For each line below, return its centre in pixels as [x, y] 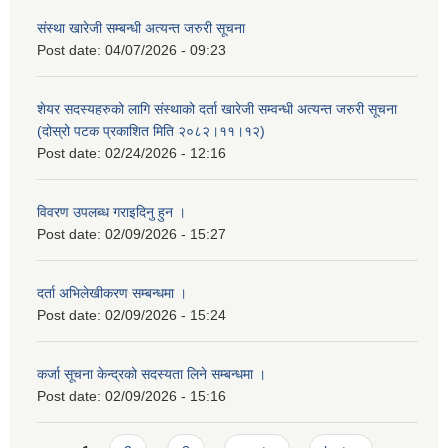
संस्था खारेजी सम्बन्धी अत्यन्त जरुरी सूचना [141, 28]
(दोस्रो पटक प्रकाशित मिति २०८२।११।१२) [151, 131]
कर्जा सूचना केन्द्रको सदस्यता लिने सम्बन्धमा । [151, 374]
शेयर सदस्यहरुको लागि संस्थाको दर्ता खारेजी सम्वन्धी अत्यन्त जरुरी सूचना [217, 109]
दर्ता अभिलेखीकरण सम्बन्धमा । [112, 293]
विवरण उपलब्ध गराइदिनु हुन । [111, 212]
